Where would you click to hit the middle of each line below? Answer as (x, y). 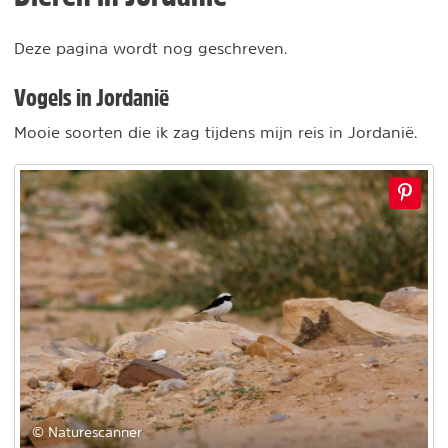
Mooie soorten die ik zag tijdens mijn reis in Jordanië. (216, 132)
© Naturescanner (87, 432)
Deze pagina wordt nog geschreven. (151, 48)
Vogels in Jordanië (91, 97)
